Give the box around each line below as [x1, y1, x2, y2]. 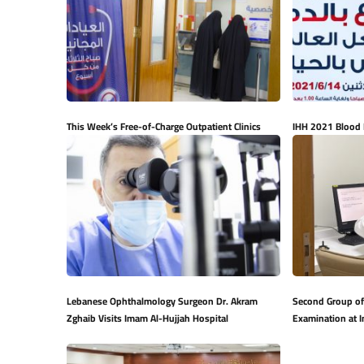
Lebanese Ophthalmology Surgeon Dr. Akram [67, 292, 258, 311]
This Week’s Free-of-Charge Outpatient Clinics [67, 117, 261, 136]
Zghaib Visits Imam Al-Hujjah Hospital [67, 309, 228, 328]
